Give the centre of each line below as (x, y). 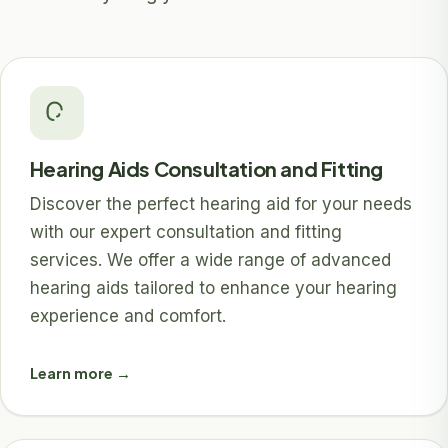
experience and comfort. (127, 315)
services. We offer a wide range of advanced (210, 259)
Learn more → (80, 373)
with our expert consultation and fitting (185, 231)
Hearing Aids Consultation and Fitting (206, 168)
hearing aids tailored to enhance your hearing (213, 287)
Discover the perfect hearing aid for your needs (220, 203)
